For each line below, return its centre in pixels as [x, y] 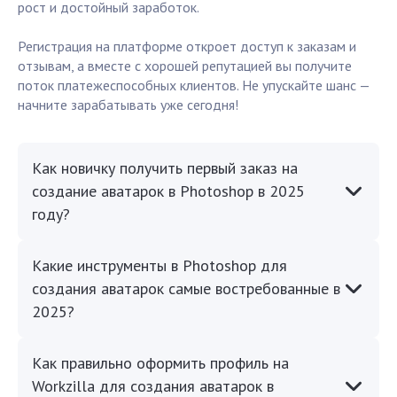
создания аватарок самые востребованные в [186, 289]
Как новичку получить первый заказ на [165, 168]
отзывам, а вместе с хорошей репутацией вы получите [185, 66]
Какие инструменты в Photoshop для [160, 266]
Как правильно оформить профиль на [160, 363]
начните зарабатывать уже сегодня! [128, 105]
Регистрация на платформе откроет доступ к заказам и [187, 47]
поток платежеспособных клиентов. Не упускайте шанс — [194, 86]
